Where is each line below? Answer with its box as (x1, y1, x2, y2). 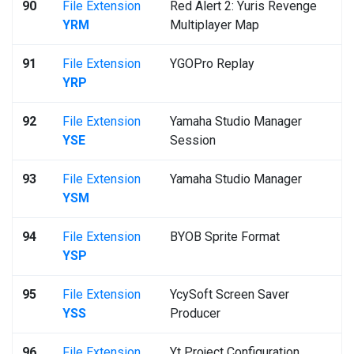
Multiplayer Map (170, 17, 259, 32)
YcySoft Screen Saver (170, 287, 289, 302)
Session (170, 133, 216, 148)
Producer (170, 306, 220, 321)
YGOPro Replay (170, 56, 254, 71)
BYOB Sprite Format (170, 229, 280, 244)
